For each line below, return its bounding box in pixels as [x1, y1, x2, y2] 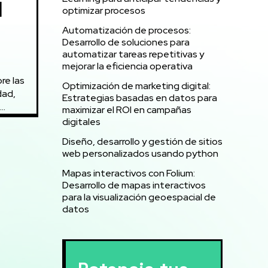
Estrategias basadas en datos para [62, 92, 217, 104]
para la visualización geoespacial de [62, 191, 216, 203]
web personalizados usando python [62, 147, 218, 160]
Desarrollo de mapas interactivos [62, 179, 206, 191]
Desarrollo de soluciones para [62, 36, 190, 48]
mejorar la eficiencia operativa [62, 60, 193, 72]
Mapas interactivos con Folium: [62, 167, 195, 179]
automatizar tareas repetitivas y [62, 48, 204, 60]
